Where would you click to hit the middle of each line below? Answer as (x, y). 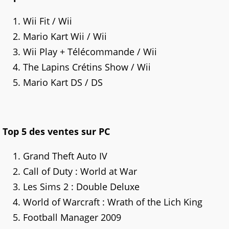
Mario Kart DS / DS (63, 82)
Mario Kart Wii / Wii (65, 36)
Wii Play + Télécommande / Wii (90, 51)
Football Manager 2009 (72, 217)
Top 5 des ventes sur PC (56, 131)
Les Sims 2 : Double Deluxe (81, 186)
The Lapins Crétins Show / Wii (87, 67)
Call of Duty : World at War (80, 171)
